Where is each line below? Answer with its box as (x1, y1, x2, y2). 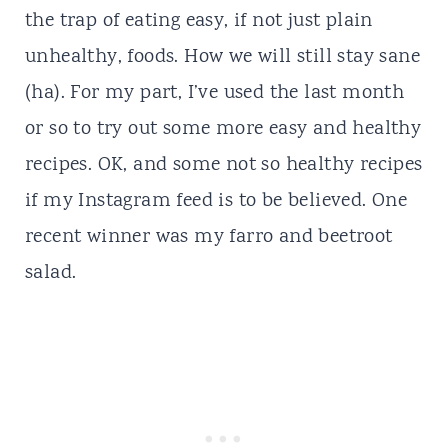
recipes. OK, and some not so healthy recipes (24, 151, 423, 180)
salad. (24, 259, 77, 288)
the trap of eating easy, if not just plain (24, 7, 373, 36)
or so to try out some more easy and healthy (24, 115, 422, 144)
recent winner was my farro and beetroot (24, 223, 393, 252)
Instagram (78, 187, 171, 216)
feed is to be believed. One (170, 187, 408, 216)
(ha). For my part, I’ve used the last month (24, 79, 405, 108)
